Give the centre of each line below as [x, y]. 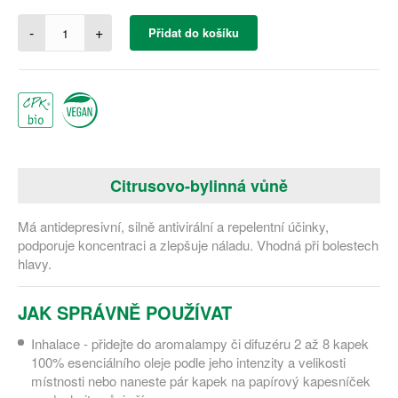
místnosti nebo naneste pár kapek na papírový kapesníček [201, 381]
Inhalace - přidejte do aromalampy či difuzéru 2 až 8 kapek [200, 343]
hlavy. [35, 263]
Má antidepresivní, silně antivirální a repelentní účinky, [173, 226]
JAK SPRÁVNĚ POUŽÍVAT [125, 312]
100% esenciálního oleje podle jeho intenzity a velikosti [188, 362]
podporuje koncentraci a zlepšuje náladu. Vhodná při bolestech [198, 245]
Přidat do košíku [194, 32]
